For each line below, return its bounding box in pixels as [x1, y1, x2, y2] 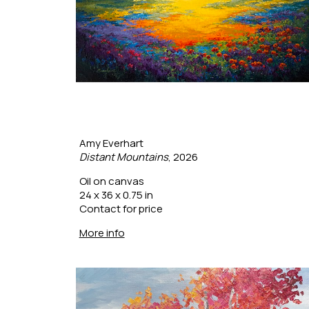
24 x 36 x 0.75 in [79, 187, 153, 202]
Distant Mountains [79, 149, 168, 164]
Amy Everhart [79, 135, 143, 150]
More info [79, 225, 125, 240]
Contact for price [79, 201, 163, 216]
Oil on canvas [79, 173, 144, 188]
